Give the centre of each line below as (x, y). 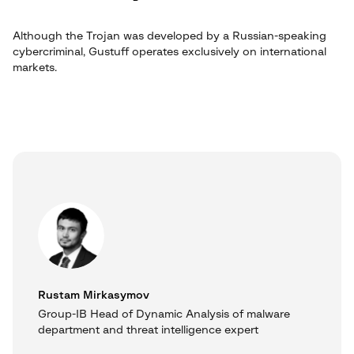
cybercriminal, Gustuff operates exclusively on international (169, 52)
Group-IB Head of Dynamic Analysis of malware (164, 314)
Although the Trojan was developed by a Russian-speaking (169, 36)
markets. (35, 68)
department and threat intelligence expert (148, 330)
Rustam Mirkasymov (94, 296)
